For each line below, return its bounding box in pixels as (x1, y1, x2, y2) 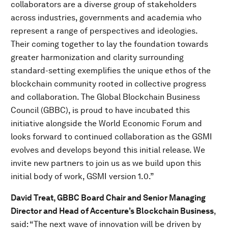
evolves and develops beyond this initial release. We (11, 145, 205, 155)
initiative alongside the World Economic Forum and (11, 119, 202, 128)
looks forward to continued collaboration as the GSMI (11, 132, 212, 141)
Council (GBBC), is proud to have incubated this (11, 105, 190, 115)
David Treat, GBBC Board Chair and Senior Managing (11, 193, 206, 203)
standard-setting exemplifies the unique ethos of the (11, 66, 211, 75)
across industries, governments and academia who (11, 13, 202, 22)
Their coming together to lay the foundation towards (11, 39, 208, 49)
